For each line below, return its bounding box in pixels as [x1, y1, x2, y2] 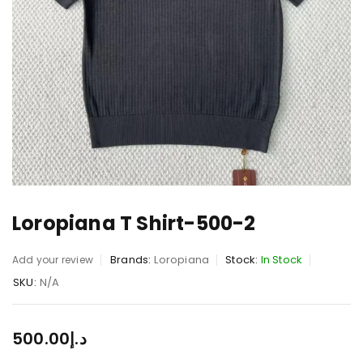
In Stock [260, 251, 303, 267]
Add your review [12, 252, 93, 267]
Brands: [110, 251, 152, 267]
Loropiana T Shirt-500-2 [12, 209, 256, 237]
